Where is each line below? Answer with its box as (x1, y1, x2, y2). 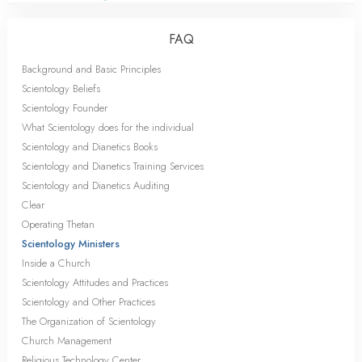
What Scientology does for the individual (22, 120, 194, 135)
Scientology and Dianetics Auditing (22, 178, 170, 193)
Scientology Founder (22, 100, 107, 116)
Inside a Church (22, 255, 90, 271)
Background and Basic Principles (22, 61, 161, 77)
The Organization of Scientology (22, 314, 156, 329)
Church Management (22, 333, 112, 348)
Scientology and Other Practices (22, 294, 155, 309)
